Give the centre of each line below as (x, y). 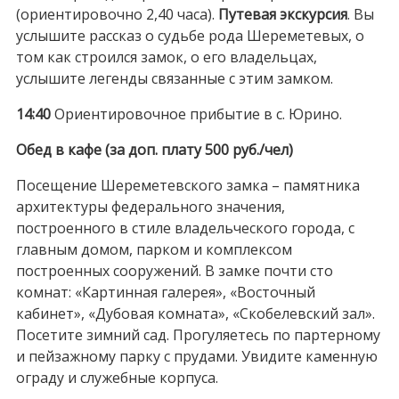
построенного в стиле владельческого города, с (185, 228)
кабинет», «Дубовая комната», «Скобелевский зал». (195, 313)
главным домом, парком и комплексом (154, 249)
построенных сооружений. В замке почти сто (174, 270)
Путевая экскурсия (282, 14)
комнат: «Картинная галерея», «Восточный (165, 292)
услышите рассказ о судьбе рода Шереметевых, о (190, 35)
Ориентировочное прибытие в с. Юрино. (196, 114)
